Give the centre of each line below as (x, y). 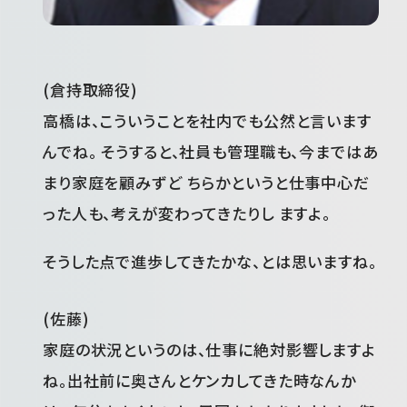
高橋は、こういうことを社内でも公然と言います (207, 120)
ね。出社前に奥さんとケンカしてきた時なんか (199, 381)
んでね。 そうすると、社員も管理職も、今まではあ (211, 151)
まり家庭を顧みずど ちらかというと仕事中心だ (206, 182)
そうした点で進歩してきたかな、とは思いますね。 (210, 262)
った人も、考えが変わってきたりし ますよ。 (187, 213)
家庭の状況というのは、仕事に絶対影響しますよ (209, 350)
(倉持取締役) (90, 89)
